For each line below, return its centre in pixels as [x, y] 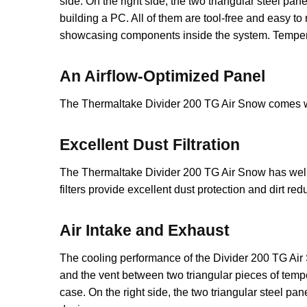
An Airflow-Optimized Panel [163, 76]
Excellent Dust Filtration [150, 145]
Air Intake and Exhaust [145, 231]
